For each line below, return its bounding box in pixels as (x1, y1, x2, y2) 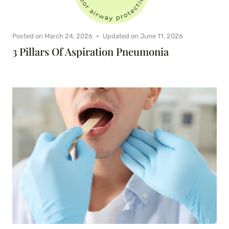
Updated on (103, 32, 139, 40)
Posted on (12, 32, 43, 40)
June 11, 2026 (140, 32, 184, 40)
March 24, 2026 (44, 32, 93, 40)
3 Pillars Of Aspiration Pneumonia (12, 44, 169, 59)
